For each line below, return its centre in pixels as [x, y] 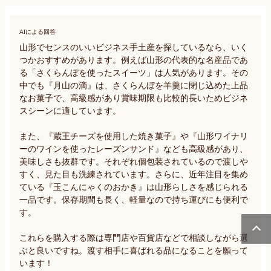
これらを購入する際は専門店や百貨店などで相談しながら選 [134, 237]
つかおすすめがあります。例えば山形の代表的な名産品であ [134, 60]
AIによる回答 [38, 31]
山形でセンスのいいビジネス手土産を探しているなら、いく [134, 47]
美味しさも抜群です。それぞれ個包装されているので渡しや [134, 161]
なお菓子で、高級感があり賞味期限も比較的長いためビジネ [134, 98]
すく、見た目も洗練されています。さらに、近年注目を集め [134, 174]
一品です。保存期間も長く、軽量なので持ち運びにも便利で [134, 199]
